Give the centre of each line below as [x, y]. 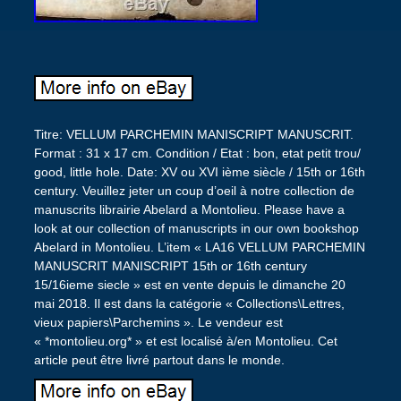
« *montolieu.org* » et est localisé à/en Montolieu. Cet [185, 341]
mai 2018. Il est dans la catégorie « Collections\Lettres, [189, 303]
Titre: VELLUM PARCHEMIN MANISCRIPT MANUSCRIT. [193, 134]
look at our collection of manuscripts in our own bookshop [196, 228]
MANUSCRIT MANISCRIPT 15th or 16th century [170, 265]
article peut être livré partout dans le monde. [159, 359]
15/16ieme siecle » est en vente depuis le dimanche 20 [189, 284]
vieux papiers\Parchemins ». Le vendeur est [158, 322]
